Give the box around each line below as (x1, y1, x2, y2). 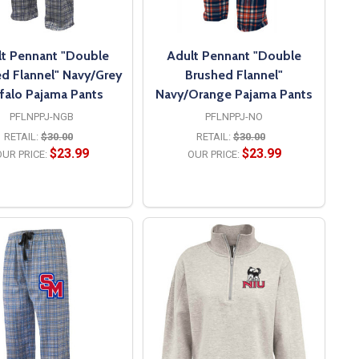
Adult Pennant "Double (167, 47, 301, 63)
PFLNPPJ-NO (205, 110, 263, 123)
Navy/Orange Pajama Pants (155, 86, 313, 102)
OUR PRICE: (187, 147, 240, 160)
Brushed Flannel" (185, 67, 283, 83)
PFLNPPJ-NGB (10, 110, 74, 123)
